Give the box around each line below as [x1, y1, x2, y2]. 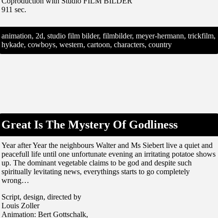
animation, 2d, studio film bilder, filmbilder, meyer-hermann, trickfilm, [1, 31, 216, 40]
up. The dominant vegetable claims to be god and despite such [1, 158, 192, 167]
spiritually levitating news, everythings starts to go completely [1, 167, 190, 176]
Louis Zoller [1, 201, 39, 210]
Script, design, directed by [1, 192, 81, 201]
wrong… [1, 176, 29, 184]
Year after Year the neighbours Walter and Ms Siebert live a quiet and [1, 141, 213, 149]
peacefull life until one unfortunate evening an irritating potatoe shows [1, 149, 216, 158]
